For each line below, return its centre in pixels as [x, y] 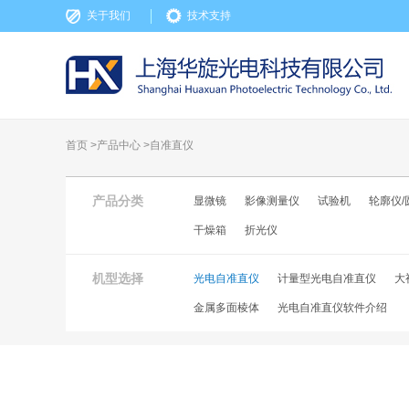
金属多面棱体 [226, 308]
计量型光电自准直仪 [327, 278]
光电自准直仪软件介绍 [332, 308]
